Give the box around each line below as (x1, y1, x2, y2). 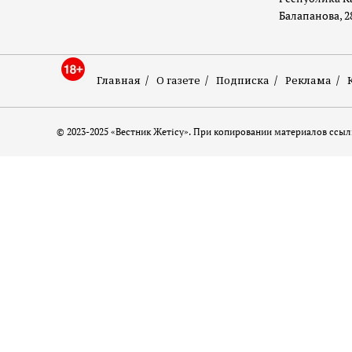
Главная (97, 73, 141, 88)
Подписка (216, 73, 269, 88)
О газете (156, 73, 200, 88)
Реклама (285, 73, 332, 88)
